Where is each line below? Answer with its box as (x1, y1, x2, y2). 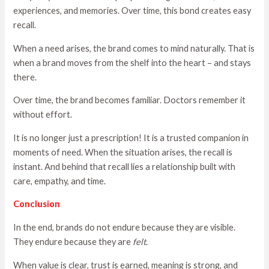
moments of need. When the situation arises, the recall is (13, 147, 233, 157)
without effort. (13, 109, 73, 120)
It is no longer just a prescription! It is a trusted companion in (13, 132, 249, 143)
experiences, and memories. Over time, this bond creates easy (13, 5, 252, 16)
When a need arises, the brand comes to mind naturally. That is (13, 43, 255, 53)
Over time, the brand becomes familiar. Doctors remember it (13, 95, 246, 106)
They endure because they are (13, 237, 133, 247)
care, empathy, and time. (13, 175, 106, 186)
